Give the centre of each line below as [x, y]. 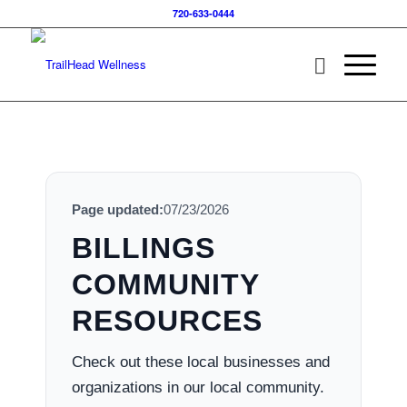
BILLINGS [143, 248]
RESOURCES [167, 321]
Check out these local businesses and [200, 362]
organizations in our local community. [198, 388]
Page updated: [117, 210]
